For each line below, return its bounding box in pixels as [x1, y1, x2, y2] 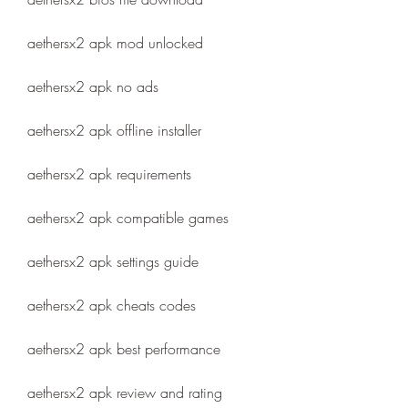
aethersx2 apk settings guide [27, 251, 199, 271]
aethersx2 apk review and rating [27, 382, 222, 403]
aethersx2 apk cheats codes [27, 295, 196, 315]
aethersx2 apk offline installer [27, 120, 201, 140]
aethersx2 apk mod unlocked [27, 33, 203, 53]
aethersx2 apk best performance [27, 339, 220, 359]
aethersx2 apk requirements [27, 164, 191, 184]
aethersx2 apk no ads [27, 76, 158, 97]
